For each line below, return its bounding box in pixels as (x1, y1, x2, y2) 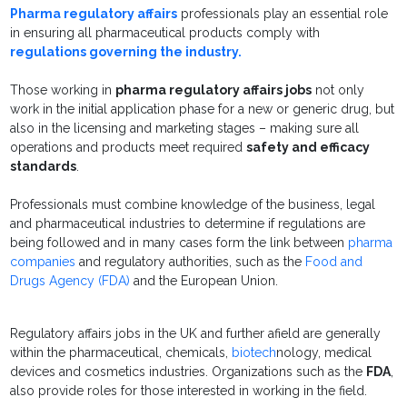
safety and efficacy (246, 140, 371, 155)
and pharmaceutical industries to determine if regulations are (10, 216, 366, 232)
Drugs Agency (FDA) (10, 273, 131, 289)
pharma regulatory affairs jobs (115, 83, 313, 98)
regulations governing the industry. (10, 45, 243, 60)
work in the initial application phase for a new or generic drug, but (10, 102, 395, 117)
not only (312, 83, 365, 98)
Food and (305, 254, 363, 270)
